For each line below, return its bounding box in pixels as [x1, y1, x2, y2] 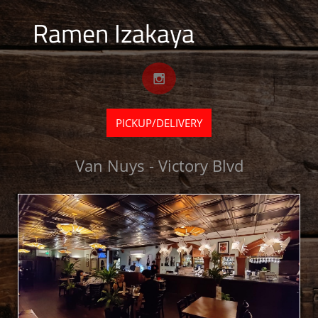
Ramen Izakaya [33, 13, 194, 53]
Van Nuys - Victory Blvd [75, 155, 243, 176]
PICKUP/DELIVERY [116, 116, 202, 130]
